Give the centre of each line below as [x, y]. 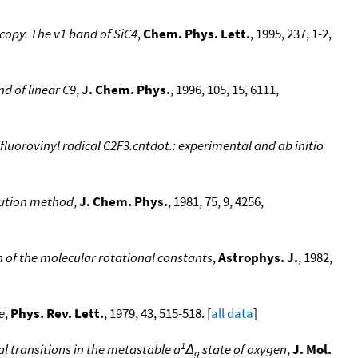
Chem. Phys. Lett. [197, 33]
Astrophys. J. [258, 257]
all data [232, 313]
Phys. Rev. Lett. [57, 313]
